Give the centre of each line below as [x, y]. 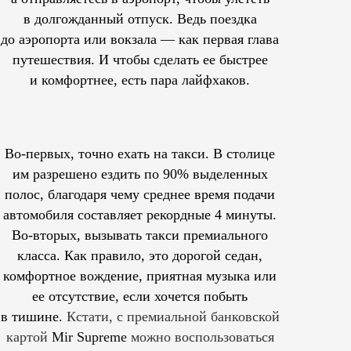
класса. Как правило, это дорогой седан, [140, 256]
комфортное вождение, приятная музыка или [140, 276]
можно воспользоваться [202, 337]
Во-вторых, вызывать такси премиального [140, 235]
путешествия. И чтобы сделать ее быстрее [140, 60]
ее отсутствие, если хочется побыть [140, 297]
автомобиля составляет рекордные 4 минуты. [140, 215]
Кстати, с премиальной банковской [173, 317]
